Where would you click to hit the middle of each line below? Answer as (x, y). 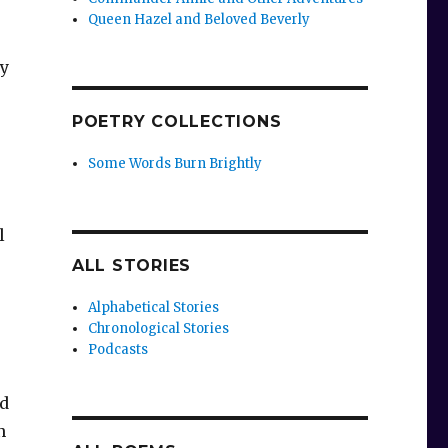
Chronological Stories (159, 329)
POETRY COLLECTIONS (176, 122)
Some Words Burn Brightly (175, 164)
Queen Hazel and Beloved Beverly (199, 20)
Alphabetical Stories (154, 308)
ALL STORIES (131, 266)
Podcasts (118, 350)
